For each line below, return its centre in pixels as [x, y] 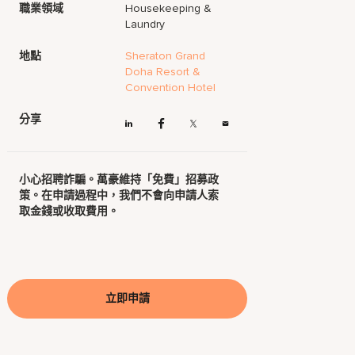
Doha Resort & [163, 72]
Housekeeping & [169, 8]
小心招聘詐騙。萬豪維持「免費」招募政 [119, 180]
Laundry [145, 24]
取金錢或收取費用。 [69, 212]
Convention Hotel [171, 88]
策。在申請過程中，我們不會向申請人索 [119, 196]
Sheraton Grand [166, 56]
